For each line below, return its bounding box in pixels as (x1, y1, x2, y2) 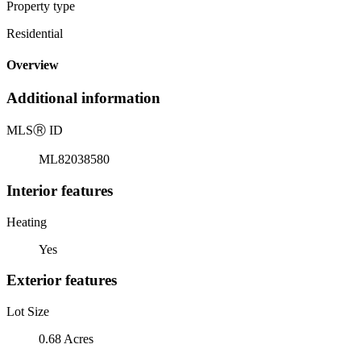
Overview (6, 58, 59, 73)
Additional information (6, 89, 160, 107)
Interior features (6, 181, 113, 199)
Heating (6, 214, 47, 229)
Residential (6, 26, 63, 40)
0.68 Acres (39, 331, 93, 346)
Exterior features (6, 272, 117, 289)
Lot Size (6, 304, 49, 318)
